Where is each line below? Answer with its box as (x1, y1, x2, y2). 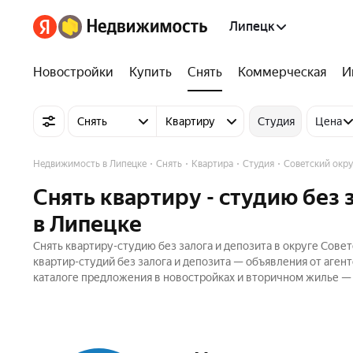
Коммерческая (238, 65, 326, 80)
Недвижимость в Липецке (33, 158, 147, 169)
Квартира (191, 158, 233, 169)
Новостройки (33, 65, 113, 80)
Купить (129, 65, 172, 80)
